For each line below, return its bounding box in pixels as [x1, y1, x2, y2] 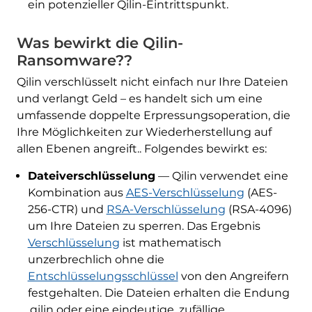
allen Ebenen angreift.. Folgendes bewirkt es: [16, 142, 267, 156]
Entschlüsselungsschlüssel [27, 270, 178, 283]
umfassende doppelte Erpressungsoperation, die [16, 109, 290, 123]
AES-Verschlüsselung [125, 186, 244, 200]
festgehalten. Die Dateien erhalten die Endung [27, 286, 290, 300]
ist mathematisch [119, 236, 221, 250]
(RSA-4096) [225, 203, 292, 217]
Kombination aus [27, 186, 126, 200]
